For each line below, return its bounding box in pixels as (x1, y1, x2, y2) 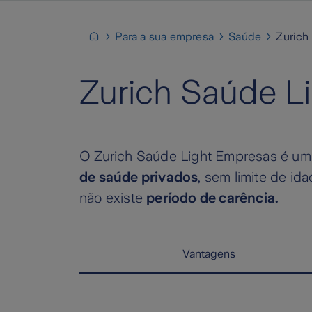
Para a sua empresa (115, 31, 214, 42)
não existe (79, 190, 147, 206)
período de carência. (146, 190, 279, 206)
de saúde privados (79, 169, 198, 185)
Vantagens (182, 248, 235, 260)
